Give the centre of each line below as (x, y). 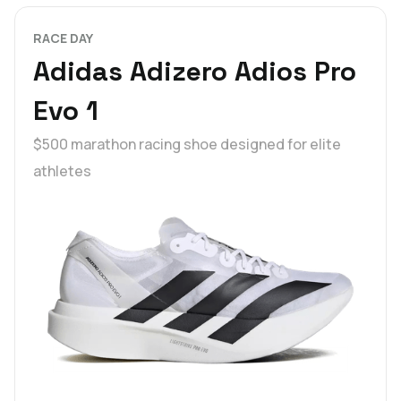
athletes (62, 171)
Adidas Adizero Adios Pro (195, 72)
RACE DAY (63, 38)
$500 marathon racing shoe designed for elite (187, 145)
